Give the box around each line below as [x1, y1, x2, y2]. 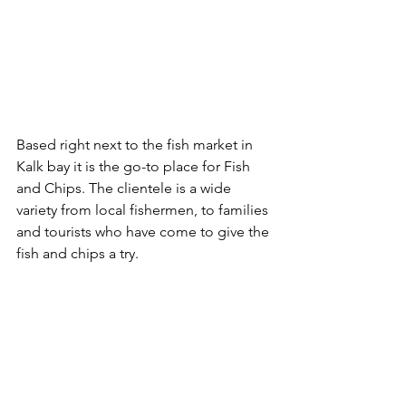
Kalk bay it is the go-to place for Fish [16, 158, 254, 176]
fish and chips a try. [16, 245, 139, 263]
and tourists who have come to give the [16, 223, 273, 241]
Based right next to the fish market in [16, 136, 256, 154]
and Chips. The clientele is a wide [16, 179, 235, 198]
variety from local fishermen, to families [16, 201, 272, 219]
